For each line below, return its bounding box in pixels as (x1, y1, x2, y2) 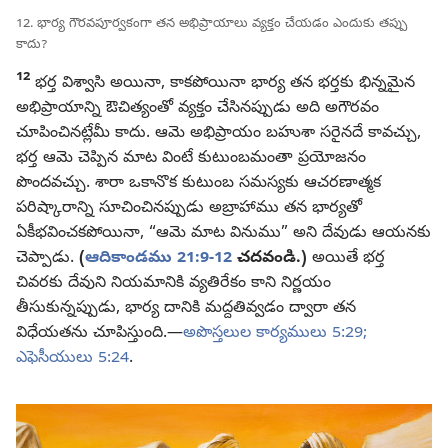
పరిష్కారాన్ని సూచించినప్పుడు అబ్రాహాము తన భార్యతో (16, 197, 362, 220)
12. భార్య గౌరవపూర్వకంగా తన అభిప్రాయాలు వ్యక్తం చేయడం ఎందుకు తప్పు (16, 14, 407, 33)
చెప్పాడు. (16, 247, 79, 270)
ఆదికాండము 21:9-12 (85, 247, 232, 270)
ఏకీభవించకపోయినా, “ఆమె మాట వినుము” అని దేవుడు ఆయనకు (16, 222, 431, 245)
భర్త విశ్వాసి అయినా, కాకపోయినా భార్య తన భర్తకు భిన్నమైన (30, 72, 415, 95)
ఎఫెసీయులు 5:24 (16, 347, 129, 370)
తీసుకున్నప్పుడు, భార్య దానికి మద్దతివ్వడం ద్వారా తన (16, 297, 356, 320)
